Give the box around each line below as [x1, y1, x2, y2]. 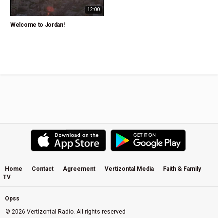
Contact [32, 165, 54, 172]
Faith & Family [163, 165, 201, 172]
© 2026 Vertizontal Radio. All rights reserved [5, 208, 126, 215]
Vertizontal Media [105, 165, 154, 172]
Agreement [63, 165, 95, 172]
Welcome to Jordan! [10, 21, 65, 28]
